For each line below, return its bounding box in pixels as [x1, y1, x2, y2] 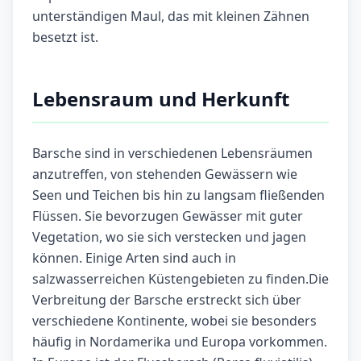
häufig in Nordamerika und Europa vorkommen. [32, 333, 327, 351]
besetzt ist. [32, 28, 98, 47]
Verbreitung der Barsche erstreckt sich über [32, 291, 301, 309]
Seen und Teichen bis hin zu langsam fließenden [32, 186, 325, 205]
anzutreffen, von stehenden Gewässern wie [32, 165, 297, 184]
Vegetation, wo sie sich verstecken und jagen [32, 228, 306, 247]
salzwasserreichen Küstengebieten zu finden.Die [32, 270, 329, 288]
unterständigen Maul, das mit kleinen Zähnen [32, 7, 309, 26]
